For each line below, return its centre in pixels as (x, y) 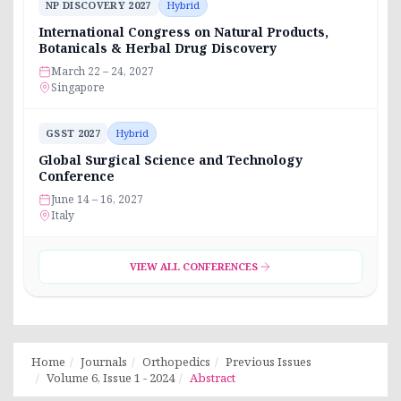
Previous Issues (269, 361)
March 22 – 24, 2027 (102, 71)
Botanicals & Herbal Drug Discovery (158, 47)
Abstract (213, 377)
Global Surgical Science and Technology (171, 159)
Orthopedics (176, 361)
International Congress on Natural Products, (183, 31)
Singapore (78, 87)
